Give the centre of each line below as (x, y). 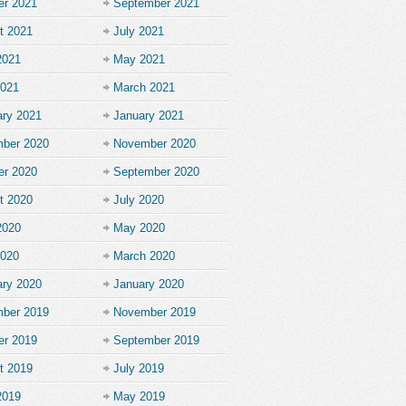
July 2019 (139, 368)
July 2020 (139, 200)
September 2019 (156, 340)
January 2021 (149, 116)
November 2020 (155, 144)
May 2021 (139, 59)
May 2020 (139, 228)
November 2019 (155, 312)
